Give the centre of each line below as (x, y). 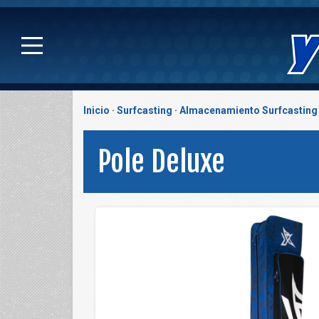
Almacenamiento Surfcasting (249, 110)
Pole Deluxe (161, 162)
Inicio (96, 110)
